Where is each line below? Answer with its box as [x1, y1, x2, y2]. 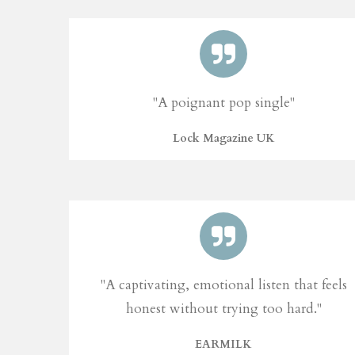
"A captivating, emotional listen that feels [100, 276, 347, 295]
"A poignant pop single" [152, 94, 295, 113]
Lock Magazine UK [172, 131, 275, 147]
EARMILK [195, 337, 252, 353]
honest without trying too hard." [125, 300, 322, 319]
